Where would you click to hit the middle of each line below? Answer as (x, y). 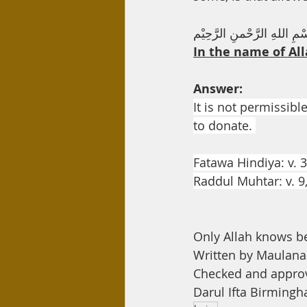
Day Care (173, 12)
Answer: (218, 89)
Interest (238, 12)
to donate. (224, 125)
